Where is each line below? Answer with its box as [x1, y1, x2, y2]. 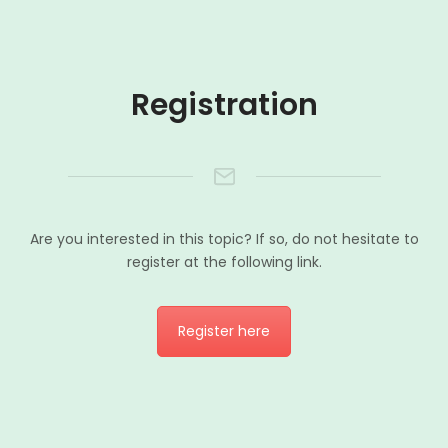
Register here [178, 321, 270, 341]
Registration [130, 84, 318, 126]
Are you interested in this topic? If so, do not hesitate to [29, 229, 419, 249]
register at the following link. [126, 252, 322, 272]
